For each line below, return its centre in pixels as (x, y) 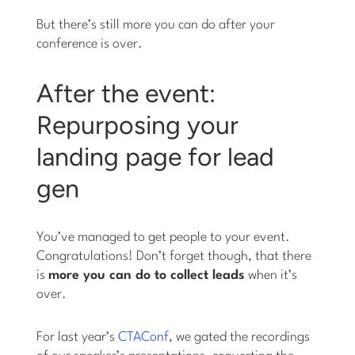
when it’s (271, 275)
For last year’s (78, 337)
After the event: (126, 93)
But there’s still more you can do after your (156, 25)
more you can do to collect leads (147, 275)
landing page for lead (156, 157)
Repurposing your (138, 125)
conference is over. (90, 44)
